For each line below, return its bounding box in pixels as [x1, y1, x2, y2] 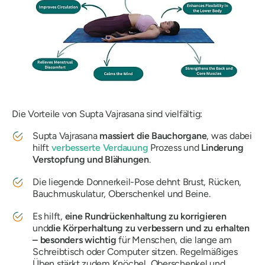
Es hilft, [33, 211, 65, 222]
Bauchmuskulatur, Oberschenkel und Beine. [33, 188, 211, 200]
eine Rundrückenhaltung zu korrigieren [64, 211, 227, 222]
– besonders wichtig [33, 234, 117, 246]
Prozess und [148, 142, 202, 154]
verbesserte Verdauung [51, 142, 148, 154]
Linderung [201, 142, 244, 154]
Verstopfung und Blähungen [33, 154, 149, 166]
